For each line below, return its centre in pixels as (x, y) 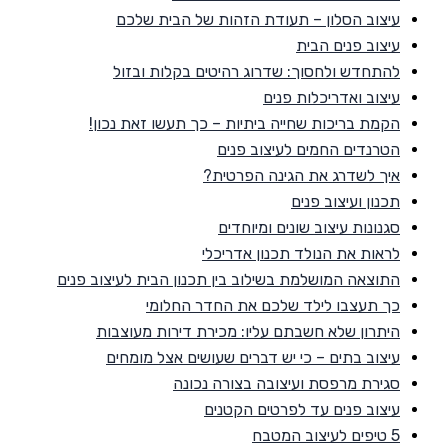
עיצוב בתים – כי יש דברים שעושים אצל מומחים (253, 357)
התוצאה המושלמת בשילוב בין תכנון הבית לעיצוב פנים (228, 279)
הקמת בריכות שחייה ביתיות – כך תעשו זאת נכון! (244, 123)
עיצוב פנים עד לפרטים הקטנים (302, 409)
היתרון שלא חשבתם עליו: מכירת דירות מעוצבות (248, 331)
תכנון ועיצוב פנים (345, 201)
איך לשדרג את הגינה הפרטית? (301, 175)
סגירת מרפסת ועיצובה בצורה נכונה (286, 383)
